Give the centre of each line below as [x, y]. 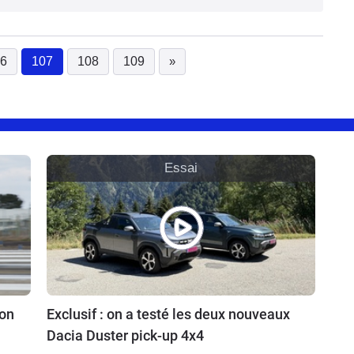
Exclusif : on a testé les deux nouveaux [168, 314]
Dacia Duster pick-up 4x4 [125, 335]
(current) [80, 70]
